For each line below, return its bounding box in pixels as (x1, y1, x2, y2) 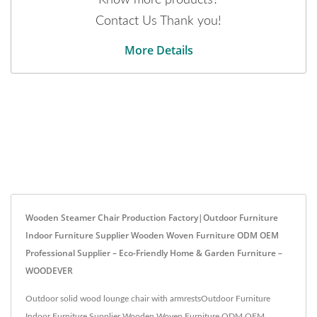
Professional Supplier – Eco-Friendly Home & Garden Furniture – (25, 246, 282, 259)
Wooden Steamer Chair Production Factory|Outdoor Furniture (25, 211, 278, 224)
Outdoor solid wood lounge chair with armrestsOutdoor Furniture (25, 294, 270, 303)
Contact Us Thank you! (96, 14, 221, 28)
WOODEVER (25, 264, 73, 277)
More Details (124, 42, 193, 58)
